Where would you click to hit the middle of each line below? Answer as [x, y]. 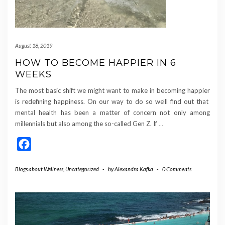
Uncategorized [82, 169]
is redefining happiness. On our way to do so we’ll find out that [113, 101]
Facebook [49, 144]
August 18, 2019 [34, 45]
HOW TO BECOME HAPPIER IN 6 [96, 63]
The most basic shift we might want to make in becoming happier [113, 90]
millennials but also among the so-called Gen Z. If [87, 123]
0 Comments [177, 169]
